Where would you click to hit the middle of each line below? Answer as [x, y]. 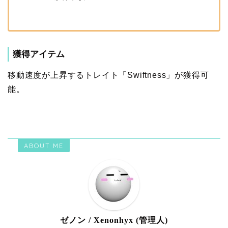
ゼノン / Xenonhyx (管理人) [114, 220]
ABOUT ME [44, 145]
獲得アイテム [39, 54]
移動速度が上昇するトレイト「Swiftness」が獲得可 [108, 75]
